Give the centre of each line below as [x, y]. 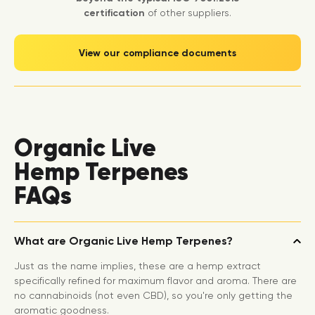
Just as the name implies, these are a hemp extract [137, 266]
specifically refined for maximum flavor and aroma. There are [155, 281]
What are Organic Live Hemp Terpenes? [123, 241]
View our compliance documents [157, 53]
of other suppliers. [188, 13]
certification [114, 13]
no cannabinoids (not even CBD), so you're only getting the [153, 296]
